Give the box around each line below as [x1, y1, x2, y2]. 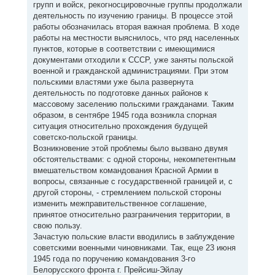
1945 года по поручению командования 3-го [33, 254, 195, 263]
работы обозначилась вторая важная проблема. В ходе [33, 22, 239, 31]
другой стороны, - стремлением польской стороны [33, 188, 221, 197]
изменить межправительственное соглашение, [33, 199, 207, 208]
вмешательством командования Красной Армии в [33, 166, 219, 175]
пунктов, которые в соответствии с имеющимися [33, 44, 215, 53]
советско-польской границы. [33, 133, 138, 142]
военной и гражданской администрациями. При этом [33, 66, 228, 76]
